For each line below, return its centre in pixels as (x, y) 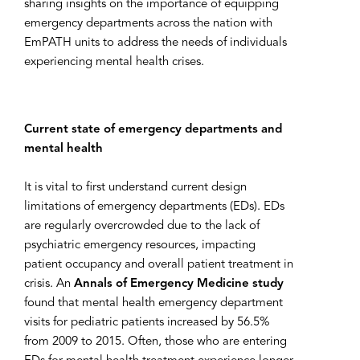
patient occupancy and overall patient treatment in (159, 265)
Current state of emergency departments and (153, 130)
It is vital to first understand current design (135, 188)
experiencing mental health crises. (114, 62)
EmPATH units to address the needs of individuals (155, 43)
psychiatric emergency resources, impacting (140, 245)
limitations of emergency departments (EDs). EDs (154, 207)
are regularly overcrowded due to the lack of (142, 226)
